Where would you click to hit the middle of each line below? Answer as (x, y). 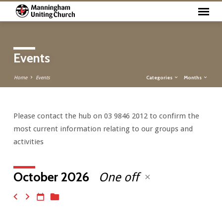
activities (28, 141)
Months (194, 77)
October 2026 (51, 176)
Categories (160, 77)
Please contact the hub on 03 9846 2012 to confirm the (106, 116)
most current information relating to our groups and (103, 129)
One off (120, 177)
